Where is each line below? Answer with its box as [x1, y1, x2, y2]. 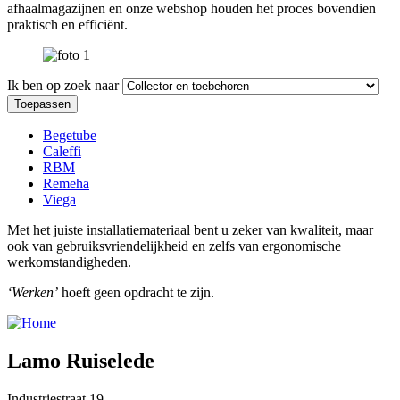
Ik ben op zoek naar [7, 77, 119, 93]
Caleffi [43, 143, 81, 159]
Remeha [43, 175, 89, 191]
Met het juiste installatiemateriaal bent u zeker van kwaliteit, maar [7, 221, 373, 237]
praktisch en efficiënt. [7, 16, 128, 32]
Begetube [43, 127, 96, 143]
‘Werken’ [7, 284, 58, 300]
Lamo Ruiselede [7, 348, 154, 372]
